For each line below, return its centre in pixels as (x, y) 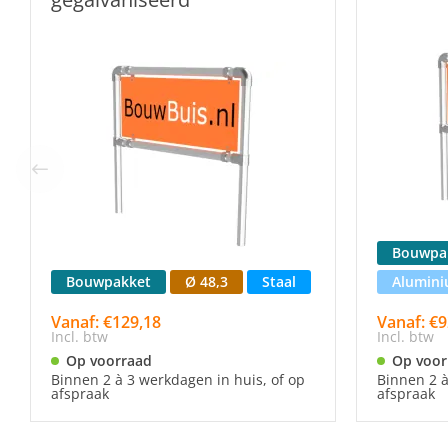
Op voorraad (109, 360)
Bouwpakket (108, 281)
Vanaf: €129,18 (106, 322)
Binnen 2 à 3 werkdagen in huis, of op (178, 379)
